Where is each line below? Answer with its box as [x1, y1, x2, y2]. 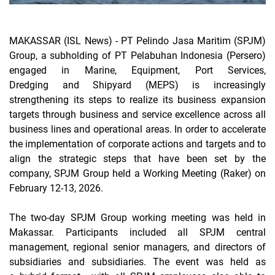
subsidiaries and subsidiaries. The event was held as [9, 256, 266, 268]
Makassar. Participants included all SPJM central [9, 227, 266, 239]
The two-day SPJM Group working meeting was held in [9, 212, 266, 224]
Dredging [9, 79, 48, 91]
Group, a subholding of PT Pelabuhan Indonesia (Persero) [9, 50, 266, 62]
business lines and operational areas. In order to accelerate [9, 123, 266, 136]
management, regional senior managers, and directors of [9, 241, 266, 254]
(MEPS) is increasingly [131, 79, 266, 91]
